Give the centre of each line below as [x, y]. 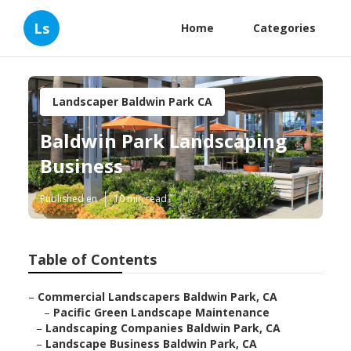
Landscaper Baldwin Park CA [133, 101]
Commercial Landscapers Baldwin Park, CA [158, 297]
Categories [284, 28]
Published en [69, 199]
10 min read [141, 199]
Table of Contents [93, 260]
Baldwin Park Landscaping [164, 141]
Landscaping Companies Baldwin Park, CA [163, 328]
